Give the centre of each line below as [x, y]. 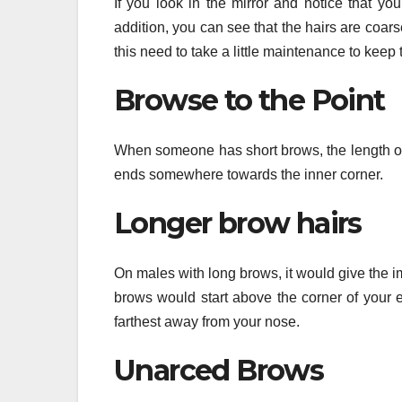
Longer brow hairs [238, 223]
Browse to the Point [249, 100]
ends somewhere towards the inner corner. [249, 174]
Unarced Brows [219, 371]
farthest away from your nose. [207, 322]
